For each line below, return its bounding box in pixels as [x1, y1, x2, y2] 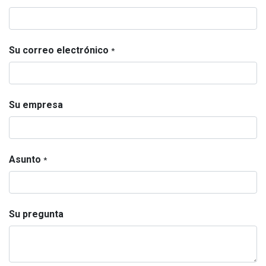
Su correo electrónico [9, 45, 109, 56]
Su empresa [9, 99, 63, 110]
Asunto [9, 154, 41, 165]
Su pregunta [9, 208, 64, 220]
